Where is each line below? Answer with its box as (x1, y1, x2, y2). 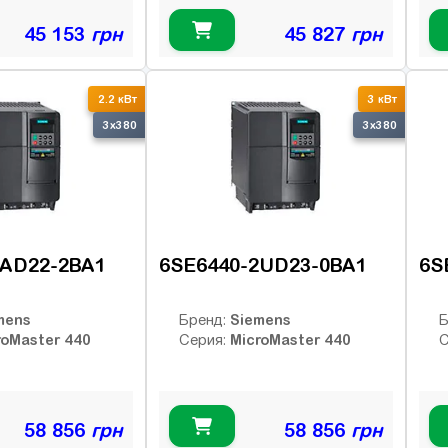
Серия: (179, 332, 230, 349)
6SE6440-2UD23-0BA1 (159, 254, 367, 277)
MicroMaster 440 (230, 331, 351, 349)
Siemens (230, 311, 291, 329)
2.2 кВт (98, 93, 137, 106)
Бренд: (179, 312, 230, 329)
